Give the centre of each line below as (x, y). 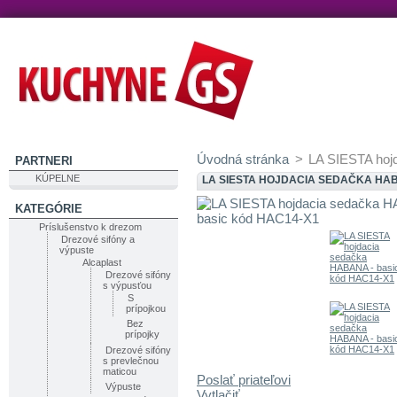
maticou (120, 372)
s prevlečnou (131, 361)
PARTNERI (43, 161)
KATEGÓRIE (48, 209)
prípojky (142, 334)
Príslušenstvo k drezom (91, 226)
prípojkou (145, 309)
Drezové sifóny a (98, 239)
